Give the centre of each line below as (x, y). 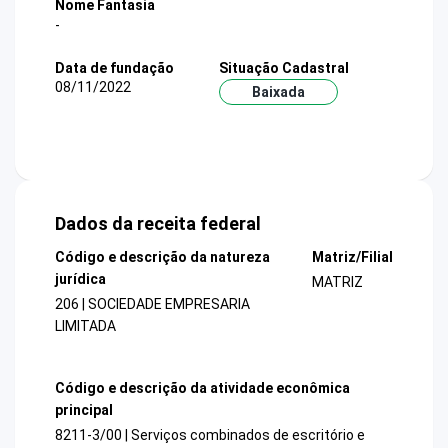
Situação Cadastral (283, 67)
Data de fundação (114, 67)
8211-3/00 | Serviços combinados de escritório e (210, 434)
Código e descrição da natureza (162, 257)
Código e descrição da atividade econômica (202, 387)
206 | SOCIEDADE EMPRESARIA (152, 304)
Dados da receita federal (158, 224)
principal (84, 409)
